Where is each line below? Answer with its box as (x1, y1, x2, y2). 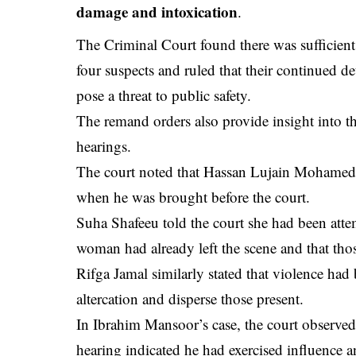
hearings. (76, 136, 132, 156)
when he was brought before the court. (76, 187, 311, 207)
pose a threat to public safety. (76, 85, 252, 105)
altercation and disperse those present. (76, 288, 304, 308)
